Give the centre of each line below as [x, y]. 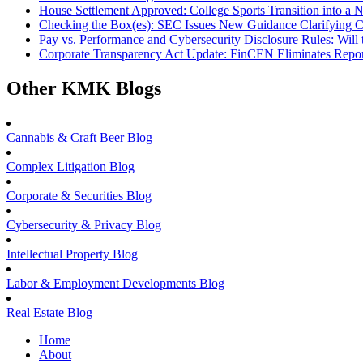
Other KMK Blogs [84, 89]
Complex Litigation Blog [70, 167]
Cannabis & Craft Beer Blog [79, 138]
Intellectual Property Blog [72, 254]
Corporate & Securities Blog [79, 196]
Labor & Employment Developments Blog [115, 284]
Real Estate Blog [49, 313]
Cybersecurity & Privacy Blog [84, 225]
